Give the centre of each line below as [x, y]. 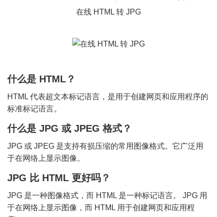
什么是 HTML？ [41, 79]
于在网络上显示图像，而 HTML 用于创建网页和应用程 [101, 208]
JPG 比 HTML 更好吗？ [59, 178]
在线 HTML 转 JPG [108, 12]
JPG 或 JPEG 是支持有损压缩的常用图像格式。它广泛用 [105, 146]
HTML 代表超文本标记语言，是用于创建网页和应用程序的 [108, 97]
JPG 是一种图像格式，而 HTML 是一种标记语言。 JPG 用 [107, 196]
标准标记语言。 [34, 109]
